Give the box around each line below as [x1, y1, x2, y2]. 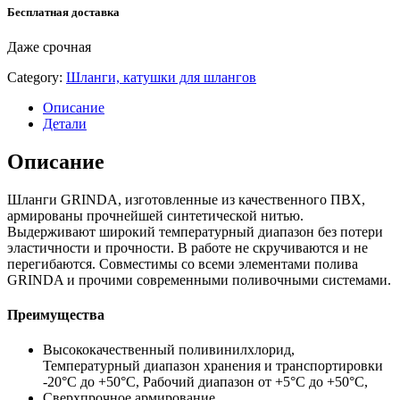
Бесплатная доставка [7, 4, 120, 19]
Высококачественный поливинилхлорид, [43, 342, 295, 358]
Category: [7, 70, 62, 86]
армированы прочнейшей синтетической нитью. [7, 207, 304, 223]
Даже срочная [7, 39, 91, 55]
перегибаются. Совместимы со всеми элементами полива [7, 255, 358, 271]
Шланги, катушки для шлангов [66, 70, 256, 86]
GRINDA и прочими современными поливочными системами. [7, 271, 391, 287]
